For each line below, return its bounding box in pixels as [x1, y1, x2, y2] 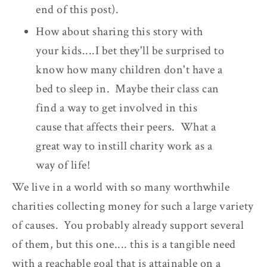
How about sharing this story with [36, 23, 203, 39]
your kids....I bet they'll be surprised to [36, 42, 224, 58]
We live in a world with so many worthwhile [12, 179, 229, 195]
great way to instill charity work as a [36, 138, 212, 154]
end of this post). [36, 1, 124, 17]
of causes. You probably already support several [12, 217, 244, 233]
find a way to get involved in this [36, 100, 197, 116]
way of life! [36, 157, 93, 173]
